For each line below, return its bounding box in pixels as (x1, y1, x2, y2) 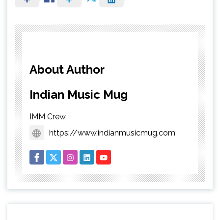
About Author (29, 62, 105, 77)
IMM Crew (29, 111, 66, 121)
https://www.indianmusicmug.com (49, 128, 175, 138)
